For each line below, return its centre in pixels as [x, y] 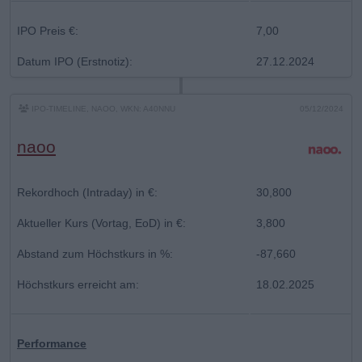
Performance [52, 343]
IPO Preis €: [48, 30]
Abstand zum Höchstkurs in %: [95, 253]
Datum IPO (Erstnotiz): [75, 61]
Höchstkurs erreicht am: [78, 284]
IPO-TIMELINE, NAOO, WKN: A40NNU [102, 108]
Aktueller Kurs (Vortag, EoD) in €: [101, 223]
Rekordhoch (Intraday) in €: [87, 192]
